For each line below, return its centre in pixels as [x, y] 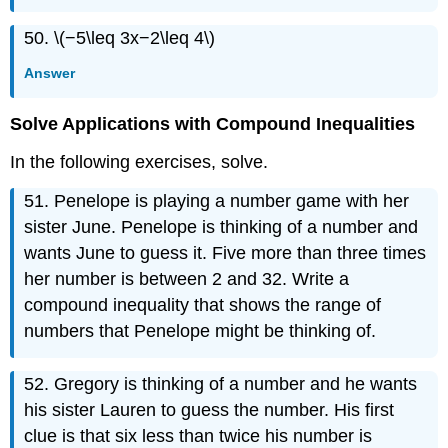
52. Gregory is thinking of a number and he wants [221, 383]
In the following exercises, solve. [139, 162]
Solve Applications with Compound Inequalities [213, 123]
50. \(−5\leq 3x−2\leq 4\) [120, 38]
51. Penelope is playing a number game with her [217, 201]
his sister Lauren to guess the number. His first [209, 409]
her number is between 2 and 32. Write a [187, 279]
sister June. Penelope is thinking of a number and [221, 227]
